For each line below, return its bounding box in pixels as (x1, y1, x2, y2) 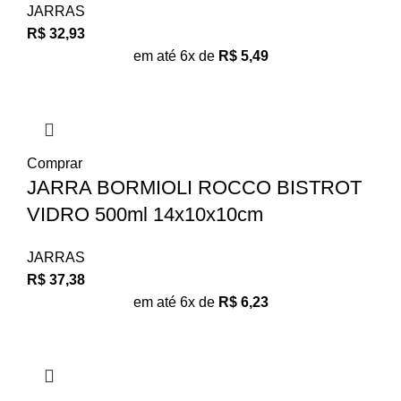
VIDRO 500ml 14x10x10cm (27, 202, 263, 226)
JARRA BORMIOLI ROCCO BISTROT (27, 175, 362, 199)
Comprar (27, 155, 82, 171)
